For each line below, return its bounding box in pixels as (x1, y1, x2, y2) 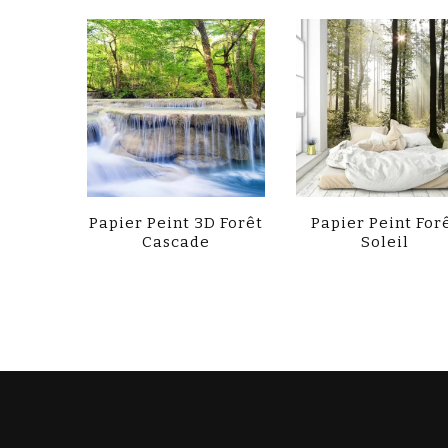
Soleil (361, 233, 410, 252)
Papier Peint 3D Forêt (89, 214, 264, 233)
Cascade (142, 233, 211, 252)
